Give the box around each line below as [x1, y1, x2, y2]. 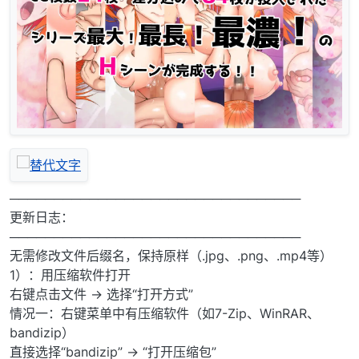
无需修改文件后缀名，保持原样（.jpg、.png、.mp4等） [10, 248, 333, 264]
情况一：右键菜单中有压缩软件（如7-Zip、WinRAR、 [10, 305, 320, 322]
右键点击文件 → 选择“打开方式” [10, 286, 193, 303]
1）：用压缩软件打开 [10, 267, 131, 284]
